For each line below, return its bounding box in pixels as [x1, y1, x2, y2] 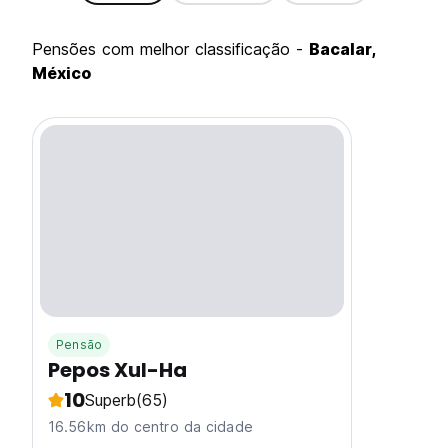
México [32, 63, 91, 83]
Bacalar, [309, 39, 376, 59]
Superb [84, 390, 136, 410]
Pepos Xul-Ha [48, 356, 187, 384]
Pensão [56, 337, 103, 352]
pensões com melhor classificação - [43, 39, 309, 59]
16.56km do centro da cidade [48, 418, 253, 435]
